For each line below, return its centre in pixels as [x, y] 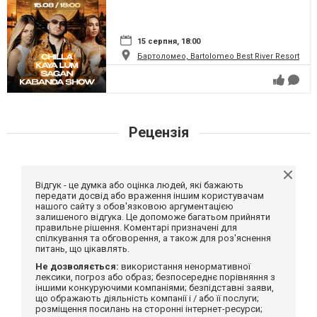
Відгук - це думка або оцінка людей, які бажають [139, 185]
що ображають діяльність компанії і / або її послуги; [147, 298]
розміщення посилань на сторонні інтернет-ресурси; [149, 309]
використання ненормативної [185, 266]
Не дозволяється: [77, 266]
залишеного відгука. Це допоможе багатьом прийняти [153, 217]
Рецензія [158, 132]
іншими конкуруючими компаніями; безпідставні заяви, [155, 287]
